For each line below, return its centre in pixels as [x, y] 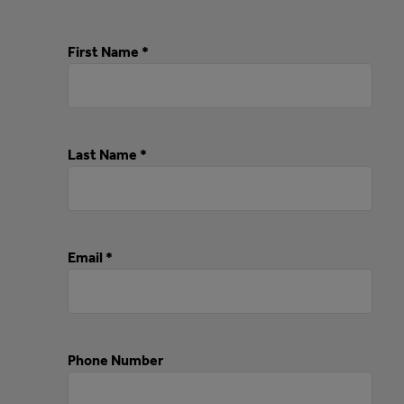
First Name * [108, 52]
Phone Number [115, 361]
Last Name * [107, 155]
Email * [90, 258]
